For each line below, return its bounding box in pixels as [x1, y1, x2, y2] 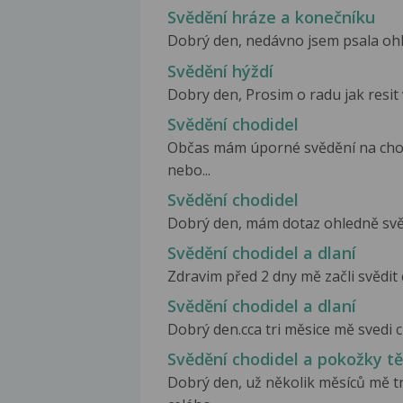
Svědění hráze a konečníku [167, 6, 375, 29]
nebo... [167, 159, 210, 180]
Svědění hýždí [167, 59, 273, 82]
